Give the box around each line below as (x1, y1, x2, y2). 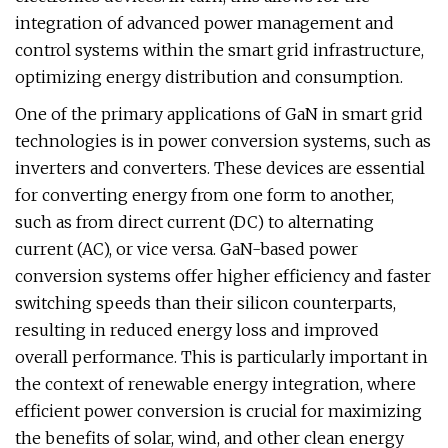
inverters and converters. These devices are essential (15, 158, 425, 178)
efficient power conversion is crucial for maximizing (15, 401, 422, 421)
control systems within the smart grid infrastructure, (15, 40, 424, 60)
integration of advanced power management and (15, 13, 394, 33)
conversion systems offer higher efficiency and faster (15, 266, 431, 286)
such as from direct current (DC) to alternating (15, 212, 374, 232)
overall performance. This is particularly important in (15, 347, 428, 367)
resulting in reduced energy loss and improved (15, 320, 379, 340)
